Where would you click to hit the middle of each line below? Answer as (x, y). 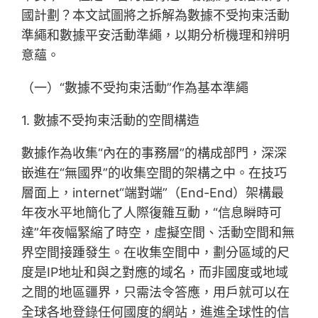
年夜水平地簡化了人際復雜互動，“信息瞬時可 (152, 213)
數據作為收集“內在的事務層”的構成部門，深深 (154, 153)
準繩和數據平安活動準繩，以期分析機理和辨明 (156, 35)
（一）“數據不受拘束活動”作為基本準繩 (135, 88)
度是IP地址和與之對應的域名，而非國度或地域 (155, 273)
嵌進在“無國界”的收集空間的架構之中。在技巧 (154, 173)
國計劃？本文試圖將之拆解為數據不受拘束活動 (156, 16)
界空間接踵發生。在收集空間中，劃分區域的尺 (156, 253)
